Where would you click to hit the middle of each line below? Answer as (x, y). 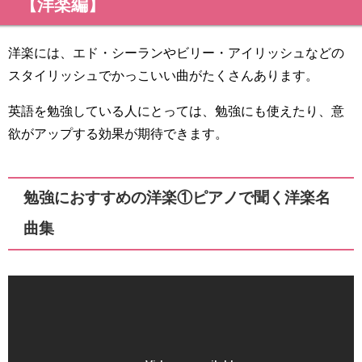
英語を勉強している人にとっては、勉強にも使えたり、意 (176, 111)
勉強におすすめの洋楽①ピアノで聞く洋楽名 (177, 198)
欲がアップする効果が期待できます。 (118, 134)
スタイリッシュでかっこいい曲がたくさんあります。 (163, 76)
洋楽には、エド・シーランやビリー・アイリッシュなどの (176, 53)
